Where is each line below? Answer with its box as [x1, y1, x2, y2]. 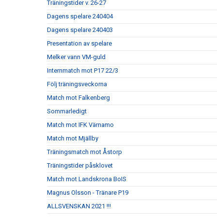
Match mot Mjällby [47, 135, 98, 142]
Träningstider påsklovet [47, 162, 113, 169]
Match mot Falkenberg [47, 94, 110, 101]
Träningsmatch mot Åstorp [47, 148, 122, 155]
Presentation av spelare [47, 40, 112, 47]
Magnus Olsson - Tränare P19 [47, 189, 128, 196]
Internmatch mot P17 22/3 [47, 67, 118, 74]
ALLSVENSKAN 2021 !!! [47, 202, 111, 210]
